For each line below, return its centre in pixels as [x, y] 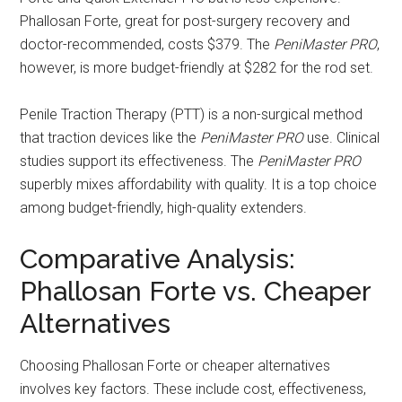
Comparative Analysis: [158, 258]
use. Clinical [342, 137]
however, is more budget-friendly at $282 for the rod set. [197, 67]
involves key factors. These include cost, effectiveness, [193, 389]
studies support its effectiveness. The [139, 161]
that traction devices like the [110, 137]
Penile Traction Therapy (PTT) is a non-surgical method [192, 114]
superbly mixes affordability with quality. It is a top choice [199, 184]
